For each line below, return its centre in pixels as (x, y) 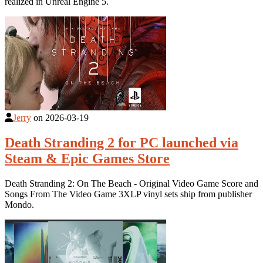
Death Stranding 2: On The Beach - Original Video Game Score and (131, 183)
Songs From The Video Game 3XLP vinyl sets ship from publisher (128, 194)
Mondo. (19, 204)
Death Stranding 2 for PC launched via (122, 142)
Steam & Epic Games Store (87, 158)
